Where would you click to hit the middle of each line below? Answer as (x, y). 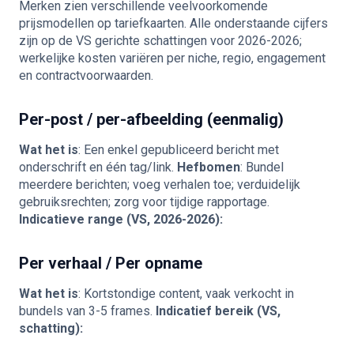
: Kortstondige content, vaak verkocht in (186, 294)
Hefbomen (209, 167)
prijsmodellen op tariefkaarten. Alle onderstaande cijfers (173, 23)
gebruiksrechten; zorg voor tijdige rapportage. (144, 202)
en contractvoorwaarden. (86, 75)
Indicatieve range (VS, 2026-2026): (121, 219)
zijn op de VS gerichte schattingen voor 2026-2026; (160, 41)
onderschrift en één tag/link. (98, 167)
